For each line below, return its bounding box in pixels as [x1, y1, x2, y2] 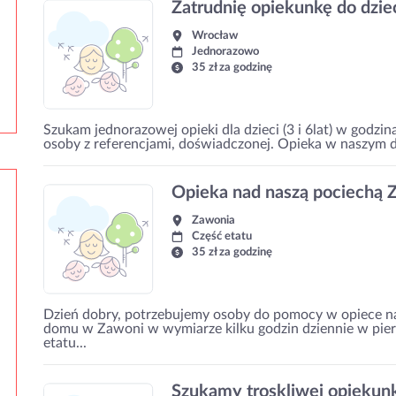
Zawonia [192, 215, 235, 226]
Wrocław [192, 30, 238, 42]
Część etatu [192, 231, 252, 242]
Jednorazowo [192, 46, 259, 57]
